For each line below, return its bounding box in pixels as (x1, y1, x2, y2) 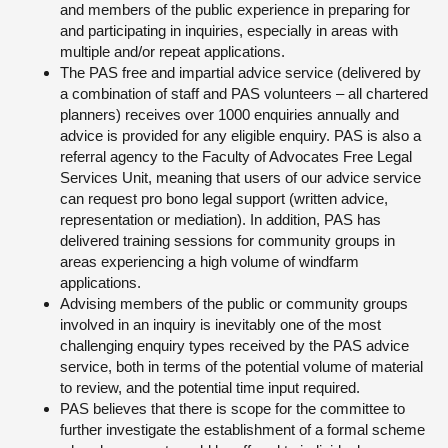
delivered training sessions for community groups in (60, 232, 395, 249)
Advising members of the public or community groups (60, 295, 408, 312)
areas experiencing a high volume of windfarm (60, 253, 359, 270)
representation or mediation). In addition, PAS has (60, 211, 381, 228)
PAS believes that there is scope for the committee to (60, 400, 405, 417)
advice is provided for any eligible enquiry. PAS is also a (60, 127, 421, 144)
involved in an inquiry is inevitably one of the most (60, 316, 381, 333)
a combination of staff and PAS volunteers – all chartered (60, 85, 428, 102)
